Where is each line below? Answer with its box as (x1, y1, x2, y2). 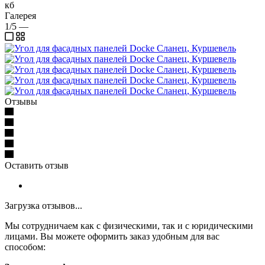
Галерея (5, 11, 36, 21)
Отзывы (5, 96, 37, 107)
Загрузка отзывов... (5, 201, 82, 211)
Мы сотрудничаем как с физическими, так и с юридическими (5, 221, 253, 231)
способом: (5, 242, 46, 253)
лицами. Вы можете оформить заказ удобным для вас (5, 231, 219, 242)
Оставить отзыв (5, 160, 69, 171)
